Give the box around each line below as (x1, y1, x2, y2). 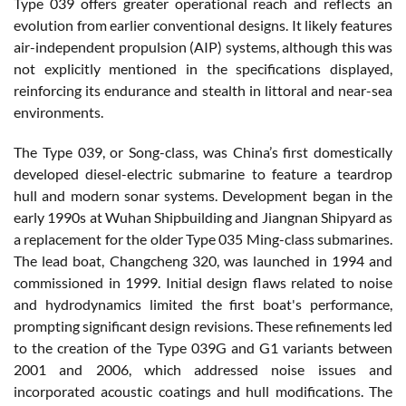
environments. (14, 103, 103, 121)
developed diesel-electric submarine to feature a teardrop (14, 165, 392, 183)
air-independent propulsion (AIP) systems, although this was (14, 38, 392, 56)
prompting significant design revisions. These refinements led (14, 317, 392, 335)
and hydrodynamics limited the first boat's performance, (14, 295, 392, 314)
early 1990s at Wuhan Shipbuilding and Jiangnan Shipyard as (14, 208, 392, 227)
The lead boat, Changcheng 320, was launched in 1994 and (14, 252, 392, 270)
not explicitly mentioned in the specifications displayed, (14, 60, 392, 78)
